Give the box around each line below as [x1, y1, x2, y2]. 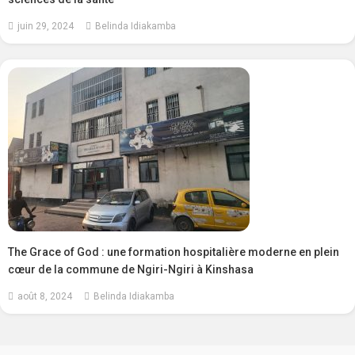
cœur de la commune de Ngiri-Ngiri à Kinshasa [8, 263, 254, 277]
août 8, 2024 [17, 291, 73, 303]
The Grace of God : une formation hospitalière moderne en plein [8, 246, 340, 259]
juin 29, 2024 [17, 21, 74, 32]
